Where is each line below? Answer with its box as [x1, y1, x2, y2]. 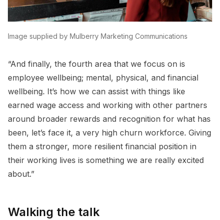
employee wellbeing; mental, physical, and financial [8, 73, 198, 83]
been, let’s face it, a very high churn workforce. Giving [8, 128, 211, 138]
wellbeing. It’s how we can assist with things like [8, 86, 185, 97]
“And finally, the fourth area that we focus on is [8, 59, 185, 69]
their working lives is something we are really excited [8, 155, 204, 165]
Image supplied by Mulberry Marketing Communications [8, 32, 188, 41]
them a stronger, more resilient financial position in [8, 141, 196, 152]
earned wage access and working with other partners [8, 100, 207, 110]
